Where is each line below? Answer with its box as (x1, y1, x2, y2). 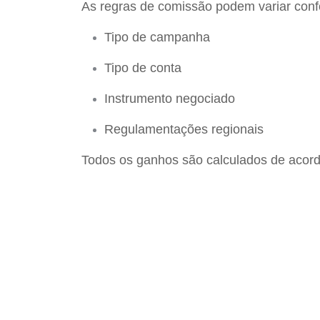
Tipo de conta (104, 61, 185, 75)
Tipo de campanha (104, 30, 214, 44)
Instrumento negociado (104, 91, 239, 106)
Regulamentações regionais (104, 122, 267, 136)
